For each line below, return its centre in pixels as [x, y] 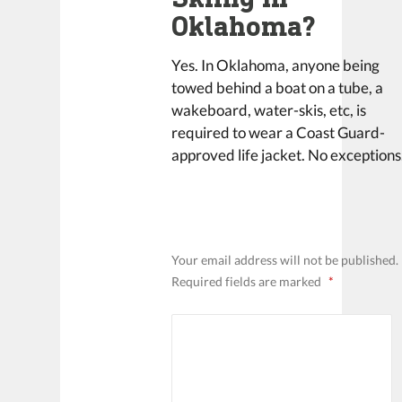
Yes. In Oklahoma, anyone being [276, 66]
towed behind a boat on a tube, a [278, 88]
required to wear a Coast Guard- [279, 133]
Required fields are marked [248, 281]
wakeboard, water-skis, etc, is [269, 110]
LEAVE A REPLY [252, 214]
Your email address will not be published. [285, 260]
